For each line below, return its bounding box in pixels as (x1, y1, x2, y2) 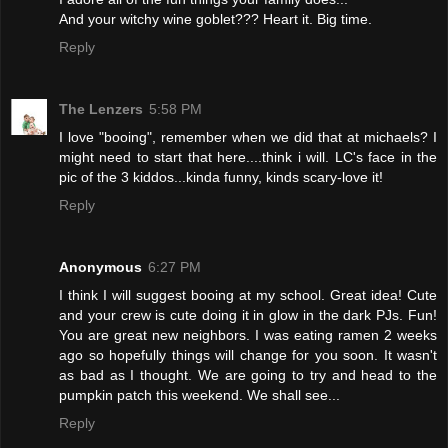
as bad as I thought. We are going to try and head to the (59, 366, 437, 383)
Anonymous (59, 258, 142, 275)
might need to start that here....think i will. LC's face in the (59, 148, 437, 165)
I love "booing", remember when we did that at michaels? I (59, 128, 437, 145)
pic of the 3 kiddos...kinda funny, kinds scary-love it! (59, 168, 383, 185)
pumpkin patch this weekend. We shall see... (59, 386, 340, 403)
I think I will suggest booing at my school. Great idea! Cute (59, 286, 437, 303)
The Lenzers (59, 100, 143, 117)
